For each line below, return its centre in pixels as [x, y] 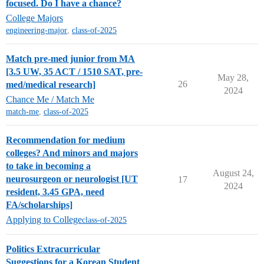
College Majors [34, 18]
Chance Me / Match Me [50, 99]
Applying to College [44, 220]
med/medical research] [51, 85]
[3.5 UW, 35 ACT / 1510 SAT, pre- [74, 72]
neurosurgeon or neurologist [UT [72, 179]
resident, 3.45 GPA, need [55, 192]
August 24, [233, 173]
